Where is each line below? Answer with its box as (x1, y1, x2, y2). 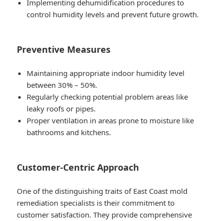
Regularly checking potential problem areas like (27, 92, 188, 102)
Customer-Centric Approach (17, 161, 140, 174)
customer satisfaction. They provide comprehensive (17, 210, 192, 220)
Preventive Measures (17, 43, 111, 56)
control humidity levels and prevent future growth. (27, 9, 199, 20)
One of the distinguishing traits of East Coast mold (17, 186, 188, 196)
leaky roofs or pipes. (27, 104, 96, 114)
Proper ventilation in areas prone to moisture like (27, 115, 194, 126)
